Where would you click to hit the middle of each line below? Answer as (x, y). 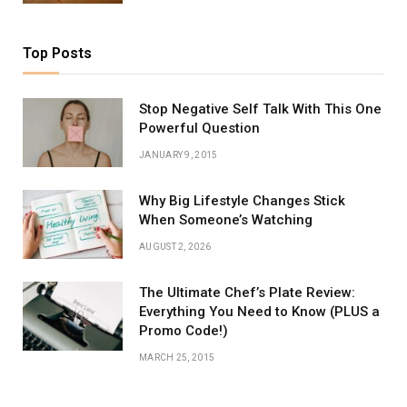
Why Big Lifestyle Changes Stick (242, 201)
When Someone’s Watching (226, 220)
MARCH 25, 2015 (177, 358)
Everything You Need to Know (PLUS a (259, 312)
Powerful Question (199, 129)
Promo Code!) (184, 331)
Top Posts (57, 54)
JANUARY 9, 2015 (179, 155)
